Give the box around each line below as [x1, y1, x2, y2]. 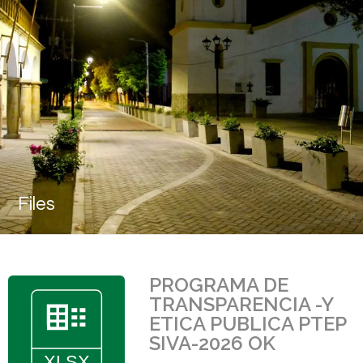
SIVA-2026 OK [149, 331, 275, 355]
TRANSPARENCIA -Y [149, 293, 333, 316]
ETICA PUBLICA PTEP [149, 312, 346, 335]
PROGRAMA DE [149, 273, 288, 297]
